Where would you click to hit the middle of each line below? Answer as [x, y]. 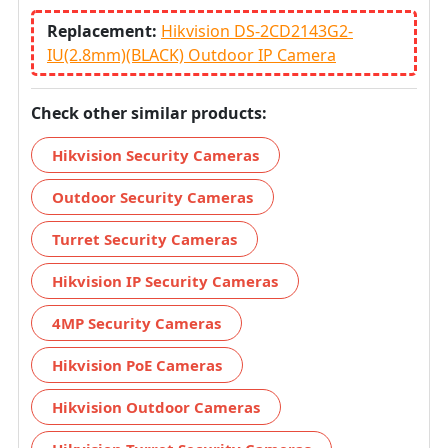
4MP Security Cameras [136, 322]
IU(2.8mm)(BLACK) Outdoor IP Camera [191, 54]
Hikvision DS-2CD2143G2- [257, 30]
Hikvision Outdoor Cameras [156, 406]
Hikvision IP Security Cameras [165, 280]
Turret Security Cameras [144, 238]
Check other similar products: [149, 112]
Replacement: [104, 30]
